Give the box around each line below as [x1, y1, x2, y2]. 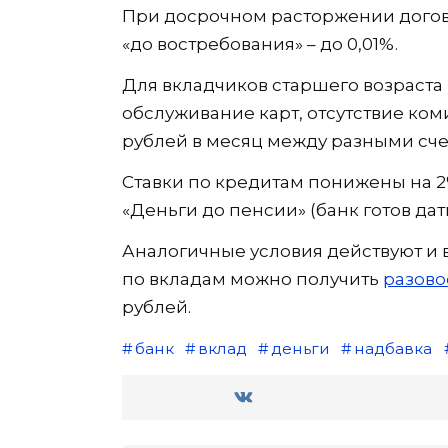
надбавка [353, 338, 432, 358]
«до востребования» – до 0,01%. [122, 33, 398, 54]
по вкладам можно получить [122, 268, 383, 289]
